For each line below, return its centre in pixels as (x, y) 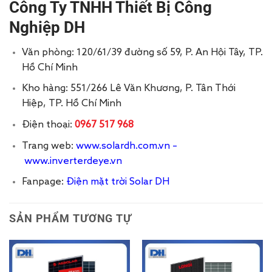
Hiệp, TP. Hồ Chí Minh (71, 104)
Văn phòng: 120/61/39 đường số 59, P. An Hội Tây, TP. (142, 53)
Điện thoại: (48, 125)
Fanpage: (42, 182)
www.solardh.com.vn (123, 146)
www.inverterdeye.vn (73, 161)
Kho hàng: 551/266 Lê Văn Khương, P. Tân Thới (128, 89)
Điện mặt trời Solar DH (117, 182)
